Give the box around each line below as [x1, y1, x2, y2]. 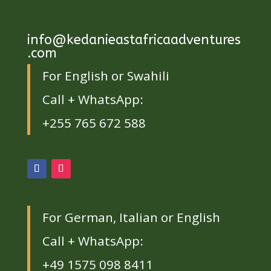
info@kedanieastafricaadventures [27, 31, 241, 48]
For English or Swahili [42, 67, 169, 84]
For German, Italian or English [42, 208, 220, 226]
